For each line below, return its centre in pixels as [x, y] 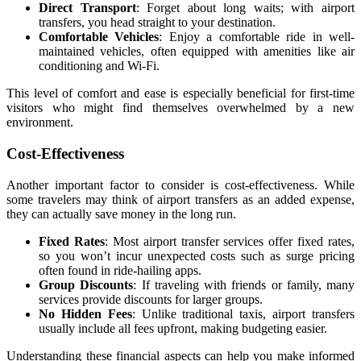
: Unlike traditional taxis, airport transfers [243, 313]
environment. [40, 122]
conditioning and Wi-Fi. [99, 66]
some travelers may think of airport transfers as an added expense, [180, 199]
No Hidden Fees [85, 313]
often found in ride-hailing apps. [120, 270]
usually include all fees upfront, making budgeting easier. [183, 328]
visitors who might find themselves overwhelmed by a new [180, 108]
